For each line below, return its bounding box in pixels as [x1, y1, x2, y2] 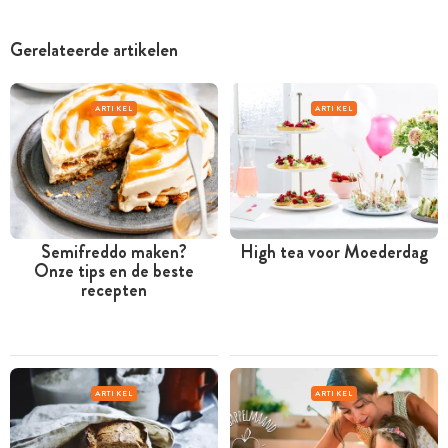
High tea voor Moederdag [240, 239, 428, 266]
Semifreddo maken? [41, 239, 187, 266]
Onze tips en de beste [34, 258, 194, 285]
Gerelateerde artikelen [10, 36, 178, 64]
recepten [81, 277, 147, 304]
